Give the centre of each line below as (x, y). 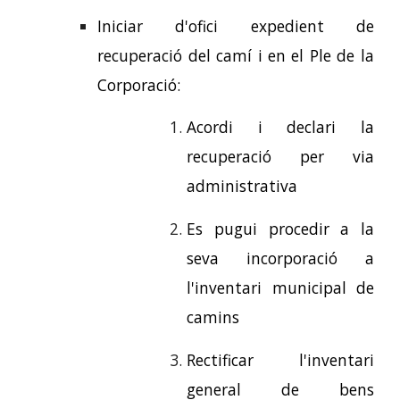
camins (216, 317)
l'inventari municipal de (280, 287)
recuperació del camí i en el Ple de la (236, 55)
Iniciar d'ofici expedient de (236, 25)
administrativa (242, 186)
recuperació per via (280, 157)
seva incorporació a (280, 258)
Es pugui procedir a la (280, 228)
